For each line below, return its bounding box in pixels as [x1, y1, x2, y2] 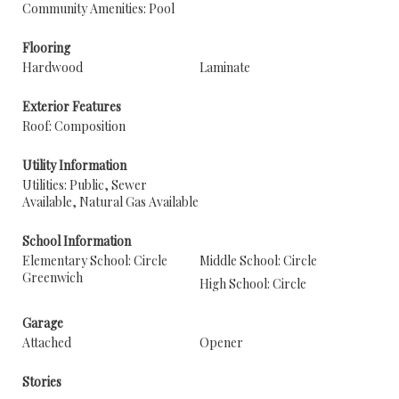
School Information [22, 232, 131, 249]
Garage [22, 314, 63, 331]
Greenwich [22, 269, 83, 286]
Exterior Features [22, 98, 121, 115]
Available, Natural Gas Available [22, 193, 199, 210]
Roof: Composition [22, 118, 126, 134]
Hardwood [22, 59, 83, 76]
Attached [22, 334, 71, 351]
